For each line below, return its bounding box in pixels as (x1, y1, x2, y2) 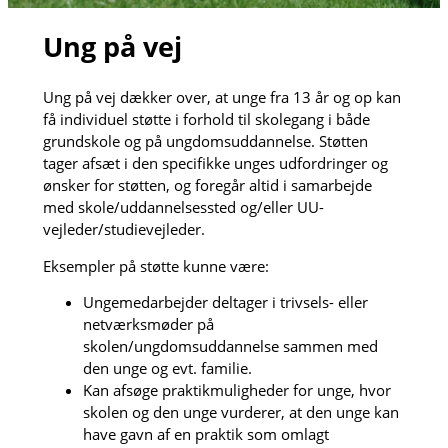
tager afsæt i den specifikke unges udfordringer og (42, 152, 388, 173)
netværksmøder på (82, 314, 214, 335)
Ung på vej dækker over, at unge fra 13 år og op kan (42, 86, 401, 107)
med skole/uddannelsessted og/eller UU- (42, 196, 324, 217)
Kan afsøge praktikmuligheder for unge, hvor (82, 380, 391, 401)
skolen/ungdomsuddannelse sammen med (82, 336, 378, 357)
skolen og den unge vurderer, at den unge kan (82, 402, 399, 423)
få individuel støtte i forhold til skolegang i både (42, 108, 370, 129)
